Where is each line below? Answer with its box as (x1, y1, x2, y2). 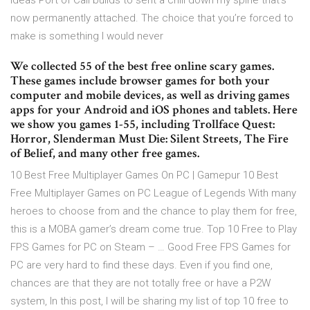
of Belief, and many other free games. (10, 145, 199, 162)
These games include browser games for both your (10, 73, 270, 89)
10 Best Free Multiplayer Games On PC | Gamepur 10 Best (10, 169, 278, 182)
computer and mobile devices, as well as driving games (10, 87, 290, 104)
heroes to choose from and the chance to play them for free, (10, 205, 297, 218)
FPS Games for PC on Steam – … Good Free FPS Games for (10, 241, 291, 254)
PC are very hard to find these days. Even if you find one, (10, 259, 273, 272)
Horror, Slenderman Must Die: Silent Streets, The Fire (10, 131, 289, 147)
